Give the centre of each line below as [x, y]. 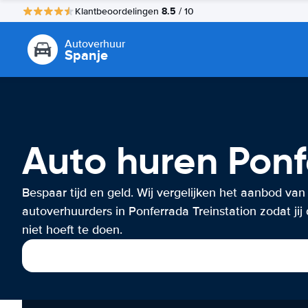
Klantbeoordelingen [118, 11]
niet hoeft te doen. [72, 230]
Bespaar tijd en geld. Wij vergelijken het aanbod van [164, 192]
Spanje [86, 55]
